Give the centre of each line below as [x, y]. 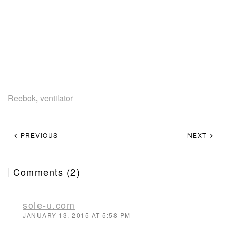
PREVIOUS [38, 135]
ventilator [56, 98]
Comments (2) [47, 172]
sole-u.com [49, 205]
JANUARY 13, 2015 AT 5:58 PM [77, 215]
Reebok [22, 98]
